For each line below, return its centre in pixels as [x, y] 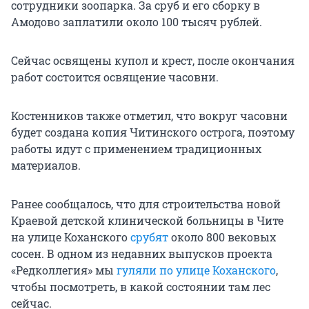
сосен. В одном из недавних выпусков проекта [142, 254]
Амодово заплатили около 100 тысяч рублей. [137, 22]
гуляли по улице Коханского [196, 270]
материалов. [46, 166]
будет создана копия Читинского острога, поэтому [153, 132]
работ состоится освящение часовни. [115, 77]
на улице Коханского [71, 237]
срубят [149, 237]
